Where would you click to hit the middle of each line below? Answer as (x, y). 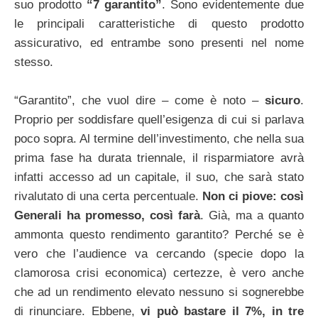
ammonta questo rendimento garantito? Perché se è (159, 234)
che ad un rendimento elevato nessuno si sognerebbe (159, 292)
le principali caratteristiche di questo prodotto (159, 23)
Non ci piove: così (253, 196)
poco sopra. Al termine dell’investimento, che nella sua (159, 138)
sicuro (283, 100)
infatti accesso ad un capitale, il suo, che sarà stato (159, 177)
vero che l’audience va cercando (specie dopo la (159, 253)
